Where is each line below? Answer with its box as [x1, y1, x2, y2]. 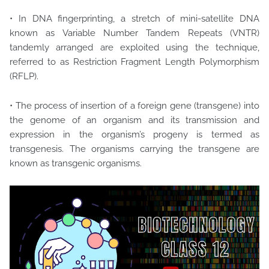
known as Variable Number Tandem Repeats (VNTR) [10, 28, 259, 38]
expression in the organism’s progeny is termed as [10, 129, 259, 140]
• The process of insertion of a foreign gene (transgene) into [10, 100, 259, 111]
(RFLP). [10, 71, 41, 82]
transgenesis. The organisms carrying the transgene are [10, 144, 259, 154]
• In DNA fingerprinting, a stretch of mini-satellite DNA [10, 13, 259, 24]
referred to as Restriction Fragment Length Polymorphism [10, 56, 259, 67]
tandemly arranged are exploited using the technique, [10, 42, 259, 53]
